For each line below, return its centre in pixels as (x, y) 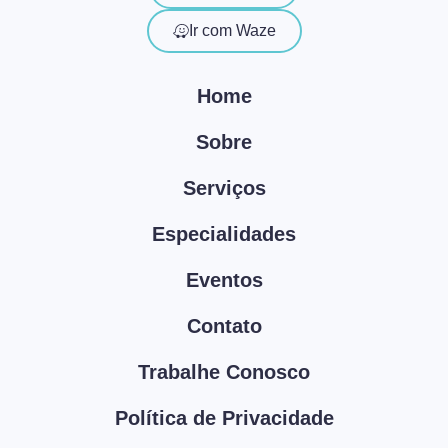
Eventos (224, 279)
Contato (224, 325)
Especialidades (224, 233)
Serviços (224, 187)
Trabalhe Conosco (224, 371)
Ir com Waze (232, 30)
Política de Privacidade (224, 417)
